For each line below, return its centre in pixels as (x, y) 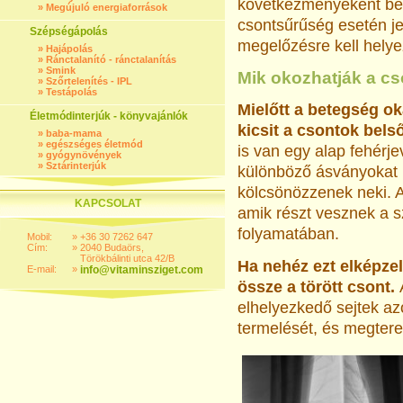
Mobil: (40, 237)
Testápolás (72, 92)
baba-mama (74, 133)
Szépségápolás (69, 31)
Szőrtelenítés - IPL (89, 81)
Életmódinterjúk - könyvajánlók (109, 116)
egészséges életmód (94, 144)
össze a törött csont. (318, 287)
